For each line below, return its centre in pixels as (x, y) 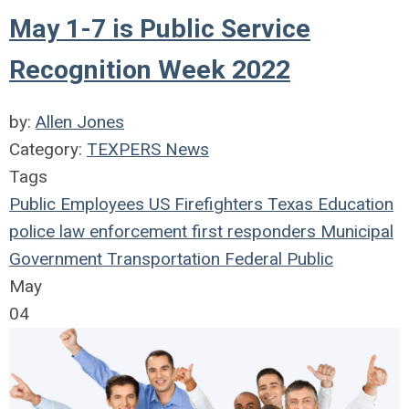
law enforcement (121, 231)
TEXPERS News (148, 149)
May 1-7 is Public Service (160, 28)
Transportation (161, 258)
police (32, 231)
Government (56, 258)
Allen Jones (80, 121)
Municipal (355, 231)
